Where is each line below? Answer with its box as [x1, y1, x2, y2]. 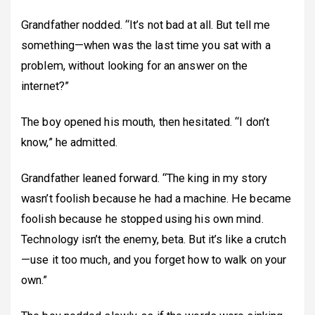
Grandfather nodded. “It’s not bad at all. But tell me [21, 18, 271, 32]
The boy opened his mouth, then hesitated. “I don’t [21, 115, 270, 129]
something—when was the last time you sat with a [21, 38, 271, 52]
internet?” [21, 79, 69, 93]
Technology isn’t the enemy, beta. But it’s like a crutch [21, 232, 286, 246]
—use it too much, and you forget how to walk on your [21, 252, 287, 266]
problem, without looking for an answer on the [21, 58, 248, 72]
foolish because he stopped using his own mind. [21, 212, 264, 226]
